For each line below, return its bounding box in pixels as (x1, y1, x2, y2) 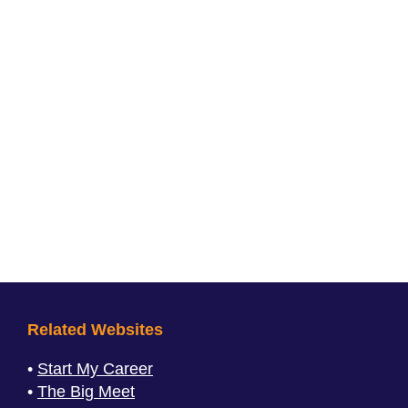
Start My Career (37, 360, 153, 378)
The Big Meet (37, 382, 135, 401)
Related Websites (27, 321, 163, 339)
